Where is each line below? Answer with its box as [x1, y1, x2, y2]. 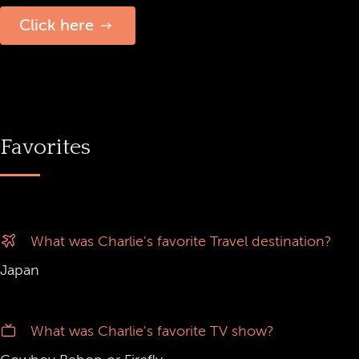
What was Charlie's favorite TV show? [30, 322, 275, 339]
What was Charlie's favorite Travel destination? [30, 232, 333, 249]
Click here [18, 16, 94, 35]
